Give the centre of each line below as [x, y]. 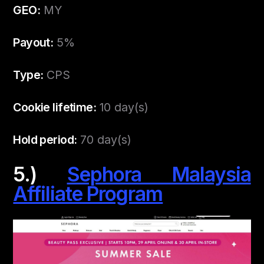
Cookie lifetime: [55, 107]
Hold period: [45, 139]
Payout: [33, 42]
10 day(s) [122, 107]
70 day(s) [104, 139]
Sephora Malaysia [159, 174]
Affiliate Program [88, 193]
